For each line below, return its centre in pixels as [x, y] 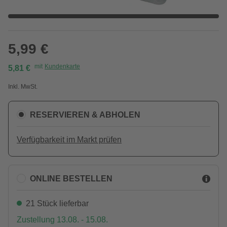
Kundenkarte [62, 66]
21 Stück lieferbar [57, 203]
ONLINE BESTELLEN [71, 178]
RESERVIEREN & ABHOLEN [85, 115]
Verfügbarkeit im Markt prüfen [69, 140]
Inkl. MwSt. [23, 87]
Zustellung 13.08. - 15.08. [62, 220]
